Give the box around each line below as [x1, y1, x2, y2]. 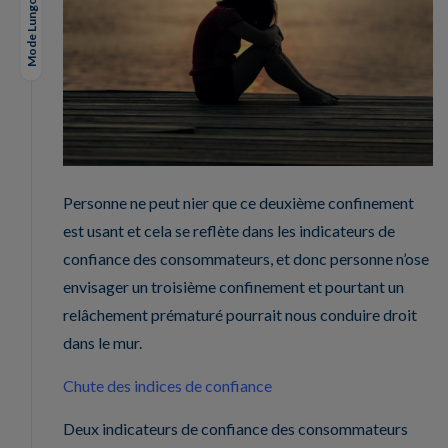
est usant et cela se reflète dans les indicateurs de [63, 221, 395, 241]
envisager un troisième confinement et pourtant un [63, 277, 404, 297]
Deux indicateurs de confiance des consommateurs [63, 419, 408, 439]
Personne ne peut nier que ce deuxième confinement [63, 193, 414, 213]
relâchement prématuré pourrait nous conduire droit [63, 305, 417, 325]
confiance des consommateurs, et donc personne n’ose [63, 249, 429, 269]
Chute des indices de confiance [63, 376, 272, 396]
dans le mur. [63, 333, 142, 353]
